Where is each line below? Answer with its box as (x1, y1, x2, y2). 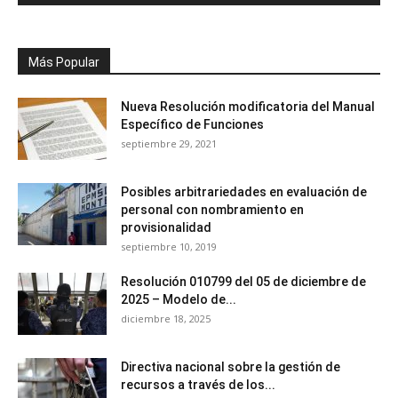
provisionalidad (121, 219, 211, 235)
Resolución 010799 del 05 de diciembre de (121, 274, 366, 289)
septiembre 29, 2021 (121, 136, 217, 150)
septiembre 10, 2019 (121, 239, 217, 253)
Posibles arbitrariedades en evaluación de (121, 184, 367, 199)
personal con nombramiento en (121, 202, 304, 217)
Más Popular (28, 54, 99, 69)
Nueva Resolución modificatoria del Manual (121, 99, 375, 114)
